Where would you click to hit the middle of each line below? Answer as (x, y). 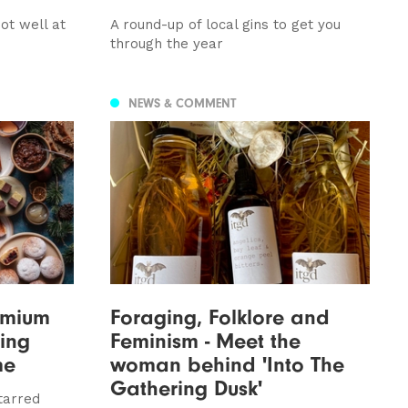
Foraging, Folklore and (219, 316)
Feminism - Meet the (205, 340)
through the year (166, 44)
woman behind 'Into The (227, 364)
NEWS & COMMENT (182, 104)
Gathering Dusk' (186, 388)
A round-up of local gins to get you (225, 25)
